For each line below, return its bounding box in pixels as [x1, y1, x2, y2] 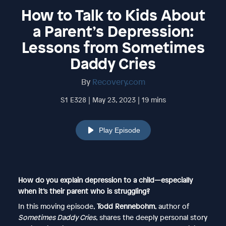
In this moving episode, [18, 201, 97, 211]
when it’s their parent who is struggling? [18, 186, 150, 196]
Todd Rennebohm [96, 201, 155, 211]
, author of [154, 201, 189, 211]
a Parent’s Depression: [32, 21, 194, 41]
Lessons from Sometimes [21, 37, 205, 58]
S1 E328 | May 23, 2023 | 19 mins [60, 94, 166, 104]
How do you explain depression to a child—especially [18, 175, 193, 185]
